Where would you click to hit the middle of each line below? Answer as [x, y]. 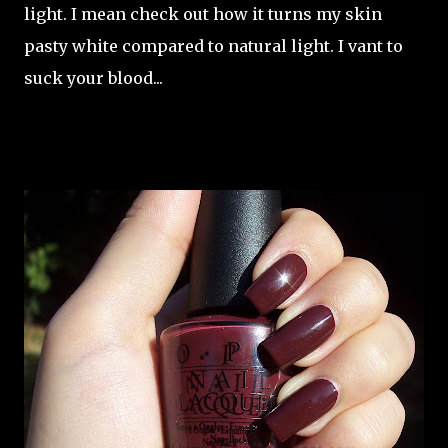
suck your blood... [93, 78]
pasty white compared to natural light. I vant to [213, 46]
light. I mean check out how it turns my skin [203, 14]
